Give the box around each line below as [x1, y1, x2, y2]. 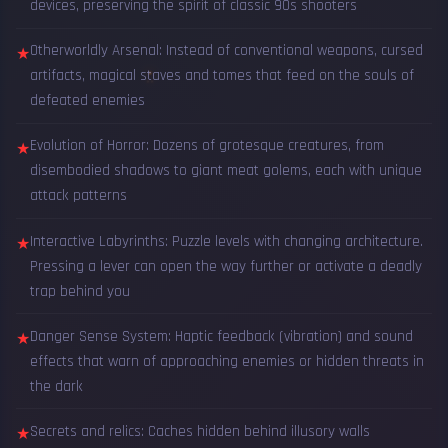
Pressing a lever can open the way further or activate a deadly [30, 256, 422, 276]
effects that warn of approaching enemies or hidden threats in [30, 351, 424, 371]
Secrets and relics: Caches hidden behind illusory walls [30, 421, 370, 441]
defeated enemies [30, 91, 145, 111]
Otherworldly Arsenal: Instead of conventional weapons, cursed [30, 41, 423, 61]
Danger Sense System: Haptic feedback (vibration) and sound [30, 326, 413, 346]
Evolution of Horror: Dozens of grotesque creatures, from [30, 136, 384, 156]
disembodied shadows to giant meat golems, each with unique [30, 161, 422, 181]
